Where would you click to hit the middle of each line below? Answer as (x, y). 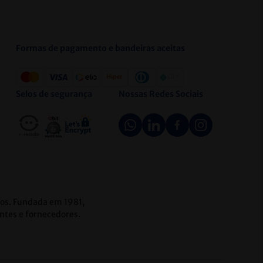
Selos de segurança (54, 94)
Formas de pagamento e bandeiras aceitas (101, 48)
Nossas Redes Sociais (161, 94)
